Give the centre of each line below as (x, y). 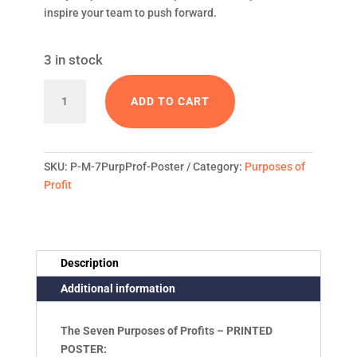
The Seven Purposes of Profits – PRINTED (166, 331)
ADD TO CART (170, 102)
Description (89, 263)
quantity (69, 323)
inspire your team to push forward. (130, 13)
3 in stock (73, 61)
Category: (218, 167)
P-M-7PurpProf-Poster (127, 167)
